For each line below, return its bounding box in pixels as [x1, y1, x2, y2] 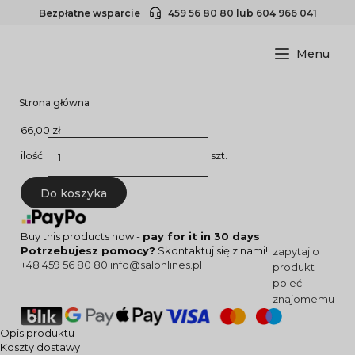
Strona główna [19, 97, 90, 109]
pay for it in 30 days [143, 230, 260, 242]
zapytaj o [273, 245, 319, 258]
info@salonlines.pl [110, 258, 202, 271]
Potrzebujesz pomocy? [21, 244, 155, 257]
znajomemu [273, 292, 334, 305]
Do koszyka [40, 186, 107, 200]
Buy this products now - [21, 230, 143, 242]
